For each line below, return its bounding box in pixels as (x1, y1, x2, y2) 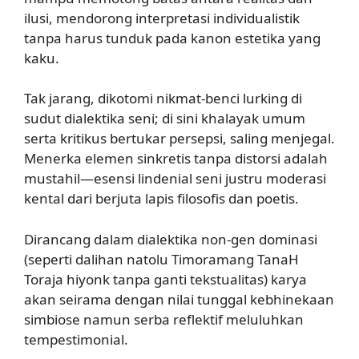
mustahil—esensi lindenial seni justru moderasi (24, 169, 326, 188)
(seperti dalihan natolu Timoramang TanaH (24, 249, 299, 268)
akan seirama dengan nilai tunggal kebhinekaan (24, 289, 334, 309)
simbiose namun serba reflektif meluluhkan (24, 309, 304, 329)
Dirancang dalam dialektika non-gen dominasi (24, 229, 317, 248)
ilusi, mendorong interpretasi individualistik (24, 8, 300, 27)
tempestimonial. (24, 329, 128, 349)
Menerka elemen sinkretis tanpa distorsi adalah (24, 149, 328, 167)
